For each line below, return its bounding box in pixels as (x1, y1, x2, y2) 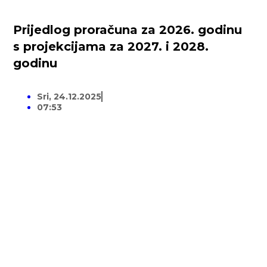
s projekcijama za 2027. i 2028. (13, 39, 209, 54)
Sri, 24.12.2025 (37, 91, 102, 103)
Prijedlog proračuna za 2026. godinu (13, 23, 243, 38)
